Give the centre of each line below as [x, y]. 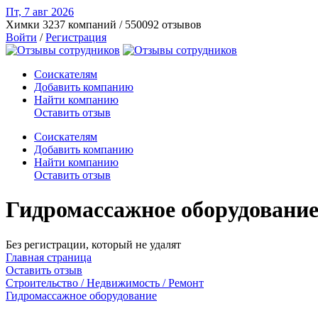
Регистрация [76, 37]
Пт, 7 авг [28, 12]
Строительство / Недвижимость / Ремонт [105, 283]
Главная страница [49, 257]
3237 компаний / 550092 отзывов [122, 24]
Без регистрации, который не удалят [93, 244]
